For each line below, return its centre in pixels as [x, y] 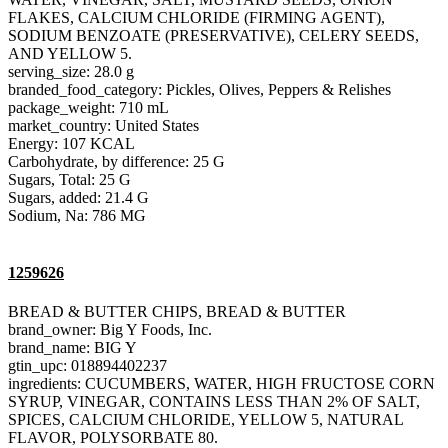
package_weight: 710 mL [88, 107]
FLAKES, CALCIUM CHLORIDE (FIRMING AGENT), [196, 17]
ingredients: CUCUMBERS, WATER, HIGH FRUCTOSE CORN [221, 384]
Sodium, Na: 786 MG [77, 215]
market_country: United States [103, 125]
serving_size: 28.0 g [71, 71]
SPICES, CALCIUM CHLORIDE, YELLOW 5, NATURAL [205, 420]
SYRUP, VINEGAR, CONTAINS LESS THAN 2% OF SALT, [214, 402]
